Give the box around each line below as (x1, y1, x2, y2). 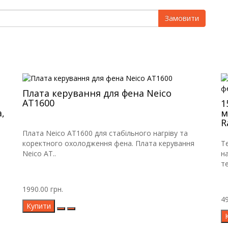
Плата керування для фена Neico (22, 87, 172, 100)
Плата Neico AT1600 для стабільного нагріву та (22, 128, 188, 138)
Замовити (165, 13, 199, 23)
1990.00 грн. (22, 184, 63, 194)
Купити (26, 201, 51, 211)
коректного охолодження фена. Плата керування (22, 138, 194, 149)
